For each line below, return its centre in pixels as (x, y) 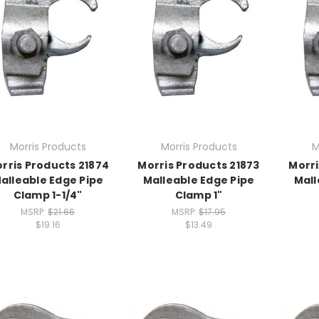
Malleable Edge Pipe (199, 181)
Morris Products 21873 (199, 166)
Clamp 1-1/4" (48, 195)
